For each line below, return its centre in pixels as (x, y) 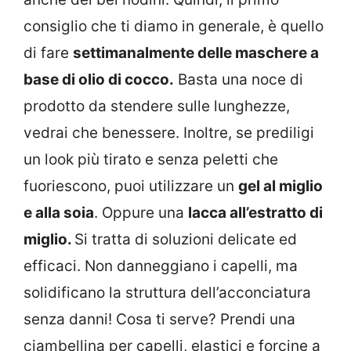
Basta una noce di (239, 80)
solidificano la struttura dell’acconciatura (167, 293)
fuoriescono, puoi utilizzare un (131, 186)
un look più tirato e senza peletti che (151, 160)
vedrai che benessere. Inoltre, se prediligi (169, 133)
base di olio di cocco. (99, 80)
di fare (48, 53)
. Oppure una (141, 213)
